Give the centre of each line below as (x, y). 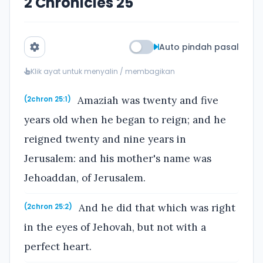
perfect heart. (58, 247)
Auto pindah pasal (199, 47)
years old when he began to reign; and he (125, 119)
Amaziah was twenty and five (147, 100)
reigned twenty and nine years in (105, 139)
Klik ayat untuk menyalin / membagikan (103, 71)
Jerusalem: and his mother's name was (118, 158)
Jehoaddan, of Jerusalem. (85, 178)
